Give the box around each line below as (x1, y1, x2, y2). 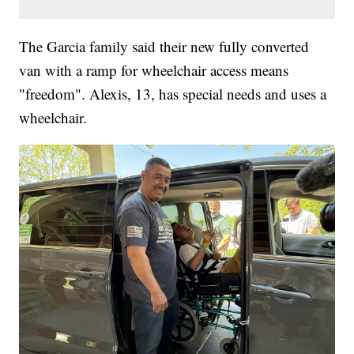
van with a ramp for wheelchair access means (19, 60, 289, 81)
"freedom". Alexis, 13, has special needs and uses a (19, 84, 327, 104)
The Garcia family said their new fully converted (19, 36, 310, 57)
